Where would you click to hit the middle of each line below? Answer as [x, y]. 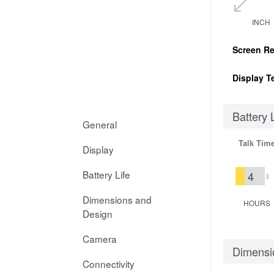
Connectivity [109, 264]
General [100, 124]
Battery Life [106, 174]
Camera [100, 239]
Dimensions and [117, 199]
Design [98, 213]
